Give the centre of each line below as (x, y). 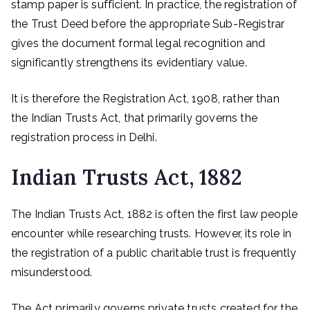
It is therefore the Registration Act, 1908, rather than (145, 99)
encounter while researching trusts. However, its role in (151, 234)
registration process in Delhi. (84, 137)
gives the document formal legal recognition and (138, 43)
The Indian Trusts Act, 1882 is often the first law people (155, 214)
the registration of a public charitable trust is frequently (154, 253)
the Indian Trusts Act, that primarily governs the (134, 118)
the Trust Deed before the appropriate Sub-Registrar (148, 24)
